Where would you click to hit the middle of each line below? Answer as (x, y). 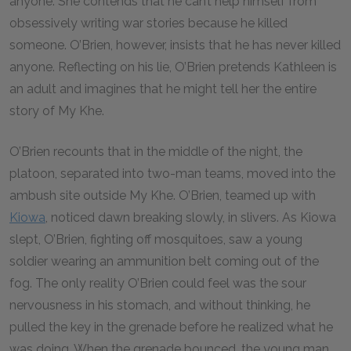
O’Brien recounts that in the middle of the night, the (156, 152)
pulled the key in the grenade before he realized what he (171, 327)
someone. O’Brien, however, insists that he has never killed (175, 45)
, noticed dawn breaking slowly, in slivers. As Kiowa (191, 217)
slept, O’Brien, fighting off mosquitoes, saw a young (156, 239)
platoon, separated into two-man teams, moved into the (172, 174)
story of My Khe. (57, 111)
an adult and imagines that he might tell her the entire (163, 89)
